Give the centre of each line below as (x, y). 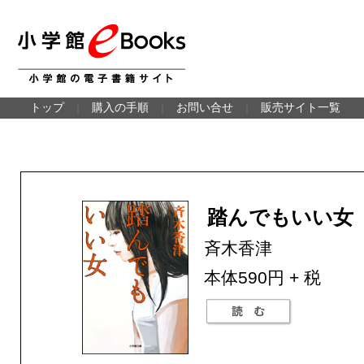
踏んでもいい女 (280, 217)
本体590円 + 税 (262, 278)
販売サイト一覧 (301, 107)
